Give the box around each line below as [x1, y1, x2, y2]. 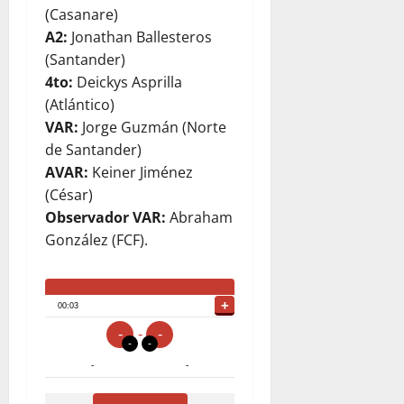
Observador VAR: [45, 207, 170, 227]
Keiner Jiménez [92, 162, 193, 182]
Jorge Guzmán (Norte [82, 117, 226, 137]
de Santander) [45, 140, 142, 160]
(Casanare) [45, 5, 118, 24]
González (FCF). [45, 230, 148, 250]
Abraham [170, 207, 233, 227]
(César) [45, 185, 93, 205]
